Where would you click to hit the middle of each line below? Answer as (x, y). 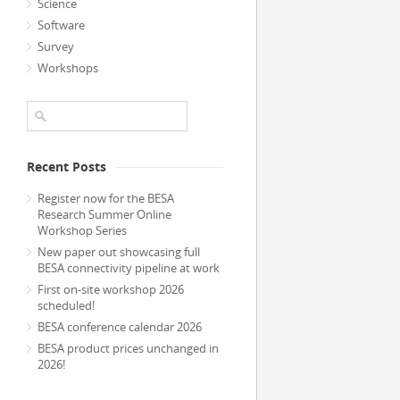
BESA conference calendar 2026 (120, 327)
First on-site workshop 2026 (111, 289)
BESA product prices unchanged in (128, 348)
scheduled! (66, 305)
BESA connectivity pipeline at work (129, 268)
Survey (56, 46)
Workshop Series (82, 230)
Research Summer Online (104, 214)
